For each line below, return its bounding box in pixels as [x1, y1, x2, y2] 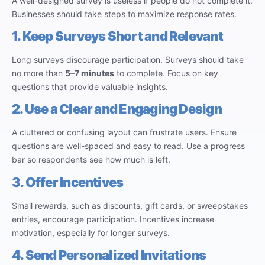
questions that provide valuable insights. [12, 81, 168, 92]
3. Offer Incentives [12, 174, 124, 190]
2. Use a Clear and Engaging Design [12, 101, 222, 117]
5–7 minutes [65, 67, 114, 78]
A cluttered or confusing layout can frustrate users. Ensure [12, 127, 237, 138]
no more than [12, 67, 65, 78]
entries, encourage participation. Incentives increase [12, 214, 214, 224]
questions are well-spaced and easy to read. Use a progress [12, 141, 245, 151]
